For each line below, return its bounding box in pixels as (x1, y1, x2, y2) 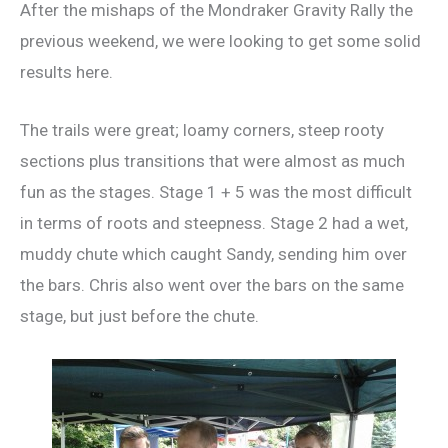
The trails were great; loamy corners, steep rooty (20, 119, 384, 140)
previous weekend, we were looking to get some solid (20, 30, 421, 51)
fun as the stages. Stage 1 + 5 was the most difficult (20, 181, 412, 202)
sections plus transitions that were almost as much (20, 150, 405, 171)
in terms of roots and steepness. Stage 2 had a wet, (20, 212, 408, 233)
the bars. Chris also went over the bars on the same (20, 274, 404, 295)
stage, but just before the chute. (20, 305, 259, 326)
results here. (20, 61, 113, 82)
